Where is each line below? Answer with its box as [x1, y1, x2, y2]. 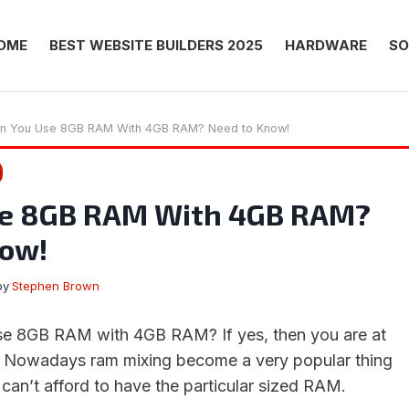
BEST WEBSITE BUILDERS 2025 [49, 37, 263, 54]
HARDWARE [285, 37, 367, 54]
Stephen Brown [12, 278, 100, 293]
